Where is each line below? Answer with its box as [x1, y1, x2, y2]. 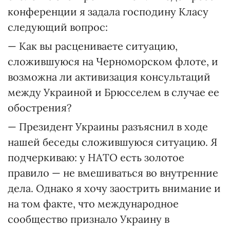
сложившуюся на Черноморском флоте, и [8, 55, 218, 68]
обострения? [8, 101, 71, 114]
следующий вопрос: [8, 21, 108, 33]
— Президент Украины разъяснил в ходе [8, 120, 208, 133]
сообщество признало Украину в [8, 213, 169, 225]
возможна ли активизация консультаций [8, 70, 210, 83]
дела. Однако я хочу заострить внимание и [8, 182, 221, 195]
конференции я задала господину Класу [8, 5, 208, 18]
